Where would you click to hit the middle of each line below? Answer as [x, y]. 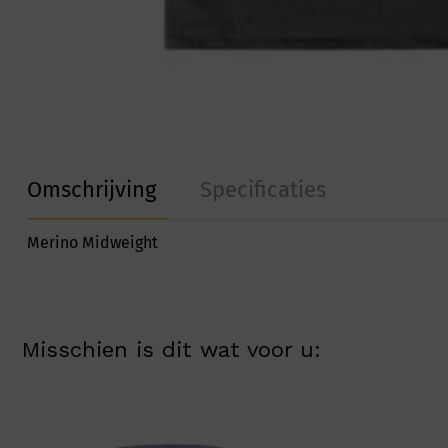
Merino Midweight [92, 243]
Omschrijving [91, 190]
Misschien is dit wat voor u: [171, 350]
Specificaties [263, 190]
